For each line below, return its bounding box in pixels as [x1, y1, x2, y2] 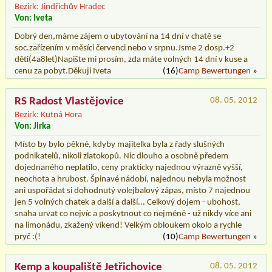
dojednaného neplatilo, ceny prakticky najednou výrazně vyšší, [15, 163, 243, 172]
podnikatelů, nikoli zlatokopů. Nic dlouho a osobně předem [15, 151, 228, 161]
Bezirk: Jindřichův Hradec [15, 2, 105, 12]
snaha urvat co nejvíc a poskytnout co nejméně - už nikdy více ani [15, 209, 251, 219]
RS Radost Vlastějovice [15, 95, 124, 107]
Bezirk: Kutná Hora [15, 110, 82, 120]
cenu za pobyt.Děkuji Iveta [15, 66, 111, 76]
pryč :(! [15, 232, 41, 242]
